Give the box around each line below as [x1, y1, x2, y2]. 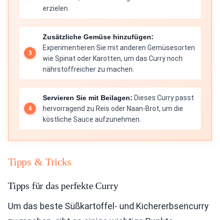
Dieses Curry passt [133, 94, 194, 102]
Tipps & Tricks [8, 156, 72, 168]
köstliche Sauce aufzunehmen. [43, 115, 141, 123]
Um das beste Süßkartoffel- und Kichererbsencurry [8, 201, 209, 211]
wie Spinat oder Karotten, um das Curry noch [43, 55, 183, 62]
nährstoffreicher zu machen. [43, 65, 134, 73]
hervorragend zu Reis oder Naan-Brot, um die [43, 105, 183, 112]
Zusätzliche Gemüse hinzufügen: [43, 33, 154, 41]
